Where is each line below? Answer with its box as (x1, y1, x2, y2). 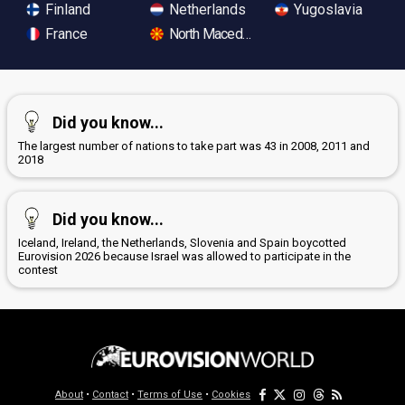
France (42, 24, 88, 42)
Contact (92, 388, 128, 400)
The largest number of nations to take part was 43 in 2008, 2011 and (18, 138, 370, 153)
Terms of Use (137, 388, 202, 400)
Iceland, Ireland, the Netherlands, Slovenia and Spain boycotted (18, 235, 346, 250)
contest (18, 262, 58, 277)
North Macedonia (165, 24, 266, 42)
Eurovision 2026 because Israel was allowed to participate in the (18, 249, 351, 263)
